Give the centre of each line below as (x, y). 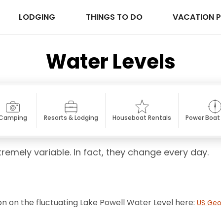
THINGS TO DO (115, 17)
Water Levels (110, 62)
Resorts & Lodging (71, 118)
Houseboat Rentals (142, 118)
